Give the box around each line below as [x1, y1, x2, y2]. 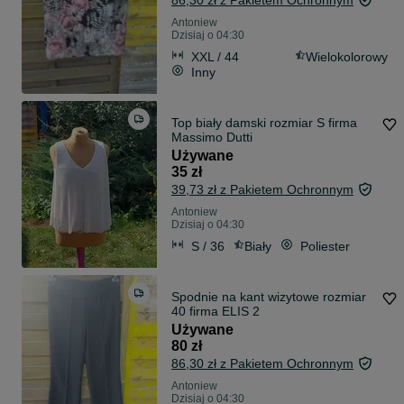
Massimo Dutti [171, 130, 252, 145]
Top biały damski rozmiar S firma [171, 115, 357, 131]
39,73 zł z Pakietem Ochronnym [171, 182, 353, 197]
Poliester [300, 238, 350, 253]
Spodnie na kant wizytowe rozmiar [171, 289, 366, 305]
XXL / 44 [191, 49, 239, 64]
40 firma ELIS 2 [171, 304, 260, 319]
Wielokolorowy [306, 49, 388, 64]
